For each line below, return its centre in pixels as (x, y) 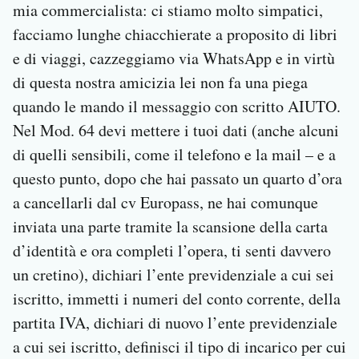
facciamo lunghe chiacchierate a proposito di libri (175, 34)
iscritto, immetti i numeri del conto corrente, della (177, 299)
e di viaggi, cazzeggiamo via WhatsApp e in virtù (174, 58)
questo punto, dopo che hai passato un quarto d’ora (177, 179)
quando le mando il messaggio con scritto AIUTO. (177, 107)
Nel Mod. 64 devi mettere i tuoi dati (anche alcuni (176, 131)
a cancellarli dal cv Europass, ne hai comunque (165, 203)
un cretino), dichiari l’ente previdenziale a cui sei (173, 275)
